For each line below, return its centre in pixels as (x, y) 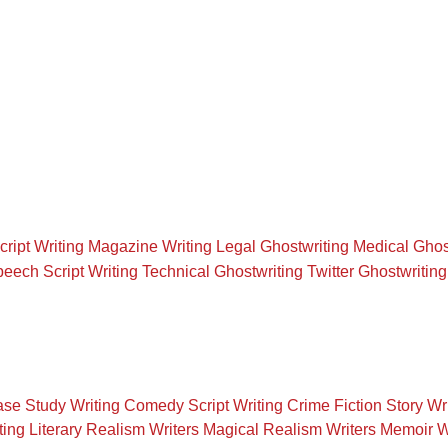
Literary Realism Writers (114, 430)
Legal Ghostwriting (282, 247)
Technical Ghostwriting (222, 271)
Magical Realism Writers (289, 430)
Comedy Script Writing (203, 405)
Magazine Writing (150, 247)
